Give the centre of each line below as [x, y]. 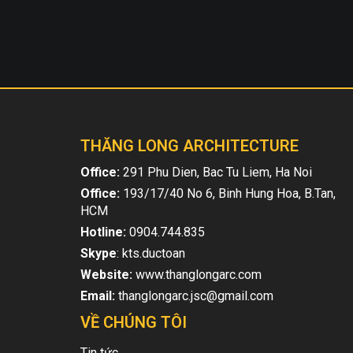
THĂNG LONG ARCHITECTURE [190, 146]
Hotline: [103, 232]
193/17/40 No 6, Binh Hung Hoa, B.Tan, [228, 193]
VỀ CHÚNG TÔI [134, 322]
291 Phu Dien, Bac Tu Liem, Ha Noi [216, 172]
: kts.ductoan [151, 253]
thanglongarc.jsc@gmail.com [194, 296]
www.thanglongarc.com [197, 275]
